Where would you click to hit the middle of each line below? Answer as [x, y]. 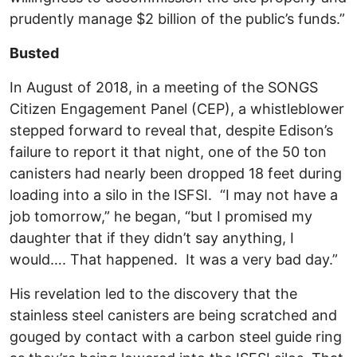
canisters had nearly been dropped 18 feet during [176, 174]
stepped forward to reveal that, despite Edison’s [171, 131]
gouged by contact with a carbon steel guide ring [176, 337]
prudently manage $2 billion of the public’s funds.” [177, 19]
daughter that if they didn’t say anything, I [152, 238]
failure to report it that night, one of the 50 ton [168, 152]
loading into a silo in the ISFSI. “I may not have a [174, 195]
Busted [34, 53]
